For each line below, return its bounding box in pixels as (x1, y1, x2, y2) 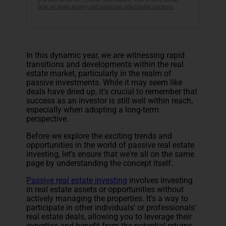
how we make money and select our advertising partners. (38, 3, 175, 10)
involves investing (127, 176, 193, 186)
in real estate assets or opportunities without (26, 185, 184, 195)
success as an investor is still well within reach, (26, 96, 193, 106)
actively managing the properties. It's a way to (26, 194, 189, 204)
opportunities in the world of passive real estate (26, 140, 195, 150)
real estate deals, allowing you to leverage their (26, 212, 192, 222)
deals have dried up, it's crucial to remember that (26, 87, 198, 97)
